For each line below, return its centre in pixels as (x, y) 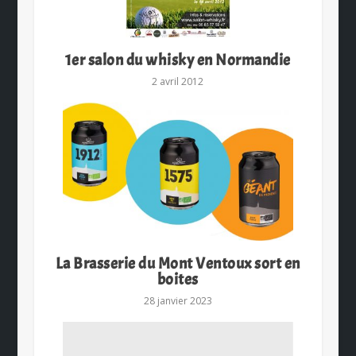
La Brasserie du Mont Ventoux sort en (178, 264)
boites (178, 280)
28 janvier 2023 (178, 301)
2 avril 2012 (178, 82)
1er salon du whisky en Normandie (178, 60)
